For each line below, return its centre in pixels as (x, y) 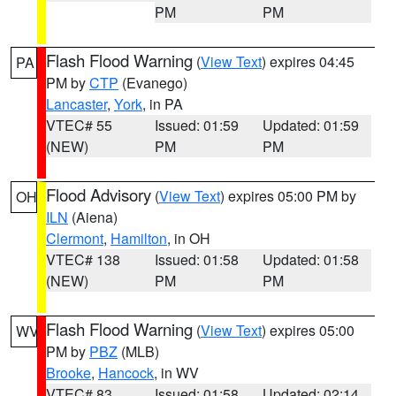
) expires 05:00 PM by (288, 196)
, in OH (189, 238)
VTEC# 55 (79, 125)
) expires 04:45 (308, 61)
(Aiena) (93, 217)
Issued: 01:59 (196, 125)
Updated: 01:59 (311, 125)
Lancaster (76, 104)
